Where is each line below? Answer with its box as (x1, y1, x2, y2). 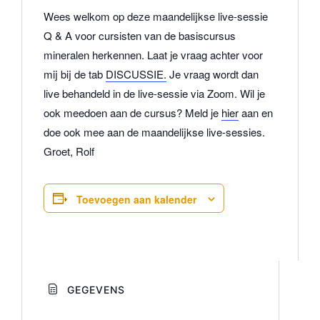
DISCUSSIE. (106, 66, 166, 82)
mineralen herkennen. (44, 47, 147, 63)
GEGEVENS (63, 284, 125, 296)
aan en (239, 105, 273, 121)
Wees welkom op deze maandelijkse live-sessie (44, 9, 268, 24)
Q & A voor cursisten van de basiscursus (44, 28, 236, 44)
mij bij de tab (44, 66, 106, 82)
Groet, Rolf (44, 144, 94, 159)
